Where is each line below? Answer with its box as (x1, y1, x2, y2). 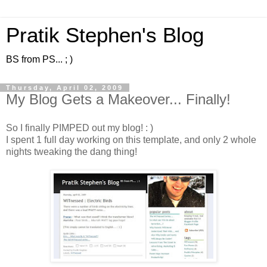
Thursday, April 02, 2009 (6, 84, 123, 91)
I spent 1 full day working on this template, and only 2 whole (6, 134, 256, 145)
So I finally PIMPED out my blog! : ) (6, 122, 153, 133)
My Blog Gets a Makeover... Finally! (6, 91, 231, 107)
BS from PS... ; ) (6, 54, 73, 64)
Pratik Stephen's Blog (6, 24, 204, 46)
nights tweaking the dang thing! (6, 146, 137, 157)
